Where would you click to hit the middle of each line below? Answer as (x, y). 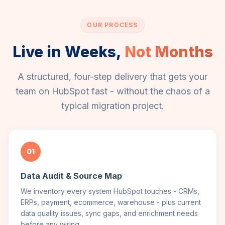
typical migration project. (113, 106)
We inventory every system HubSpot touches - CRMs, (110, 191)
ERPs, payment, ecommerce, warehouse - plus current (111, 202)
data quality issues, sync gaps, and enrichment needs (109, 213)
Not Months (168, 52)
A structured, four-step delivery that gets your (113, 77)
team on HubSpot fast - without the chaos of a (113, 91)
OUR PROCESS (113, 25)
